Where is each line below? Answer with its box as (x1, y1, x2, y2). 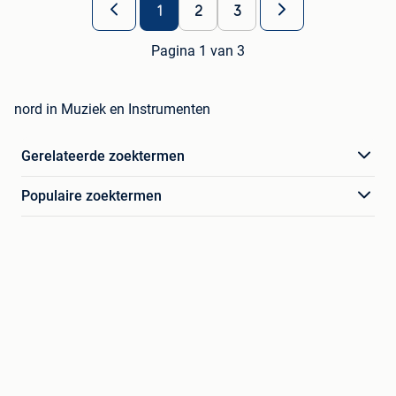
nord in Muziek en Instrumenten (14, 100, 210, 118)
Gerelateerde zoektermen (21, 147, 185, 164)
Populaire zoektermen (21, 187, 162, 204)
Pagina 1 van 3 (151, 42, 245, 59)
